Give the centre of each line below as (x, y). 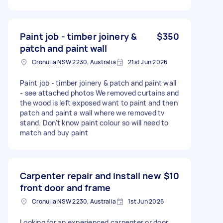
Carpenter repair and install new (90, 175)
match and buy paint (54, 132)
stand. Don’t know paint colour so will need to (94, 122)
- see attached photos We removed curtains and (100, 93)
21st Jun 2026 (148, 62)
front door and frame (65, 187)
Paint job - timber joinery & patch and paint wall (98, 83)
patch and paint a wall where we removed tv (92, 112)
